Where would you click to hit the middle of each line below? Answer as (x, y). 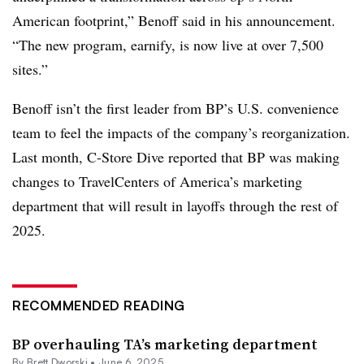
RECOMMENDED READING (99, 305)
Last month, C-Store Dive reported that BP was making (176, 157)
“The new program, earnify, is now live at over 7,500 (168, 45)
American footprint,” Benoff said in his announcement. (174, 20)
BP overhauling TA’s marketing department (165, 344)
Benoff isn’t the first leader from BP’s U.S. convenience (175, 108)
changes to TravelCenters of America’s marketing (157, 181)
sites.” (30, 69)
